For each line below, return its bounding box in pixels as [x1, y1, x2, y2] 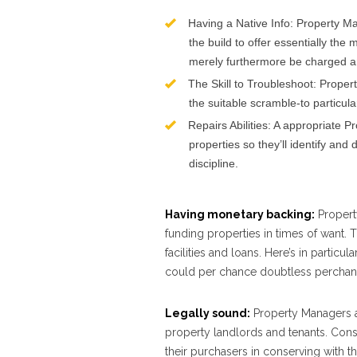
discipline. [189, 157, 238, 170]
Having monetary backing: [165, 208, 315, 221]
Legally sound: [165, 307, 250, 320]
